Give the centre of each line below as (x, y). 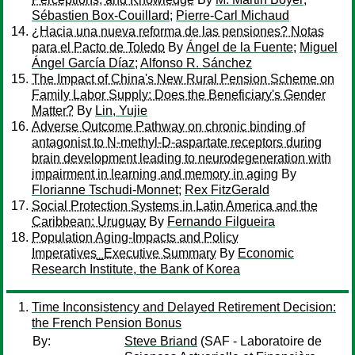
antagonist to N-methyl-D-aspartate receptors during (177, 142)
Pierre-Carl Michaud (233, 15)
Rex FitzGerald (227, 190)
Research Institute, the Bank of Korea (136, 269)
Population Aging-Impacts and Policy (135, 237)
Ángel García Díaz (83, 63)
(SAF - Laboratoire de (260, 341)
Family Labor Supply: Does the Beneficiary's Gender (179, 95)
